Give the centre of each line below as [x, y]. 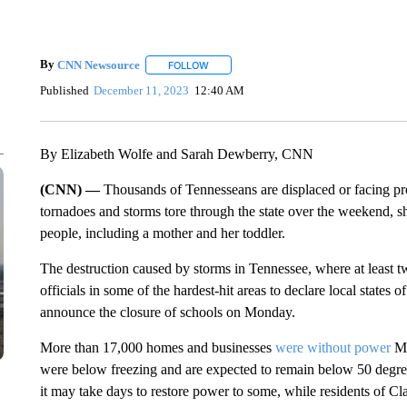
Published [64, 90]
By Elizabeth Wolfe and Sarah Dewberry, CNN [176, 154]
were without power [333, 347]
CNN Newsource [98, 65]
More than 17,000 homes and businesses [157, 347]
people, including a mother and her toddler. [162, 233]
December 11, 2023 [142, 90]
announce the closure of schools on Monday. [167, 312]
